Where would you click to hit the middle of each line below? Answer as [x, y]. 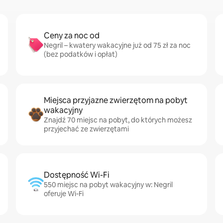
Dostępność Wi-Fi [77, 175]
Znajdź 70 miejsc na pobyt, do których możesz [118, 120]
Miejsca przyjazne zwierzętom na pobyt [116, 100]
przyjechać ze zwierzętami [86, 129]
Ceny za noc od [72, 36]
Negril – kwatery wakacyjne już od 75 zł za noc [117, 45]
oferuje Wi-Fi [64, 194]
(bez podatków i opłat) [81, 54]
